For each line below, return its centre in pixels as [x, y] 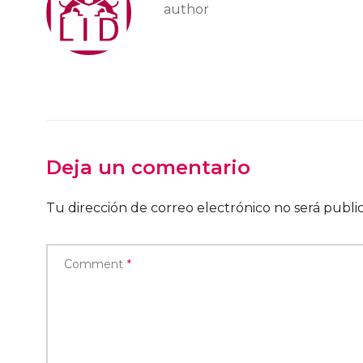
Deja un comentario [148, 168]
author [186, 10]
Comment [94, 265]
